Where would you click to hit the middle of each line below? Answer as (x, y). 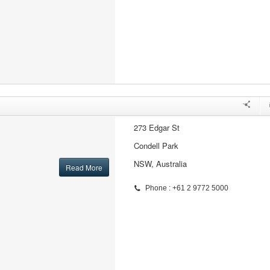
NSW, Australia (160, 164)
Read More (84, 167)
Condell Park (156, 146)
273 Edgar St (156, 127)
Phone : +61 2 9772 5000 (187, 188)
